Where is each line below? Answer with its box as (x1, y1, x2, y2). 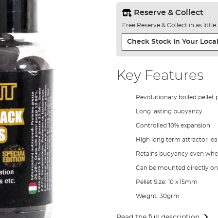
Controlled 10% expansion (135, 122, 210, 128)
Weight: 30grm (135, 193, 180, 199)
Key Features (116, 69, 203, 83)
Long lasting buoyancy (135, 108, 202, 114)
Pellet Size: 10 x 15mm (135, 179, 198, 185)
